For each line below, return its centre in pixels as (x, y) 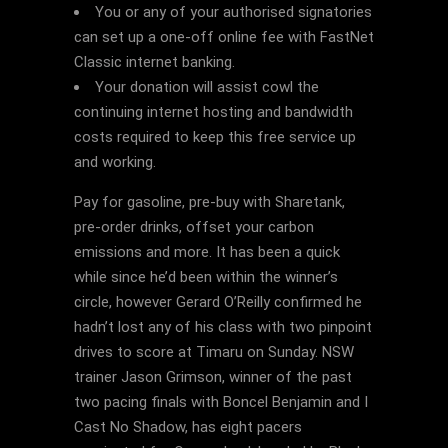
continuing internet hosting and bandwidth (213, 112)
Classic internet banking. (154, 62)
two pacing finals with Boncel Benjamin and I (221, 402)
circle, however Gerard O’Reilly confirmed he (218, 302)
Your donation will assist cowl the (207, 87)
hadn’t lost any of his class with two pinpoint (223, 327)
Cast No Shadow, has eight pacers (188, 427)
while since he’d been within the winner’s (206, 277)
